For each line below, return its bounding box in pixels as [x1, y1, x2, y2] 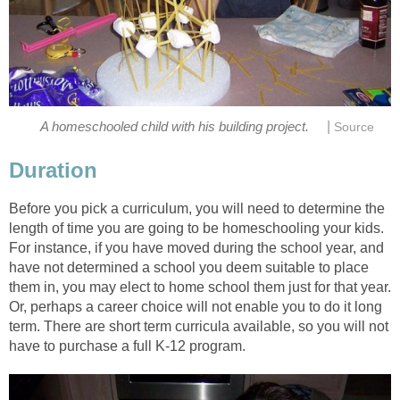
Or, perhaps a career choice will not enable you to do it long [9, 298, 382, 314]
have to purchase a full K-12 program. [9, 337, 246, 354]
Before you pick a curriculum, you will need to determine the [9, 200, 385, 216]
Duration [9, 157, 97, 182]
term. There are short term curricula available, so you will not [9, 318, 388, 334]
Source [334, 121, 375, 135]
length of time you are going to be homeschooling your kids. [9, 220, 384, 236]
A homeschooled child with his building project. [40, 120, 309, 135]
